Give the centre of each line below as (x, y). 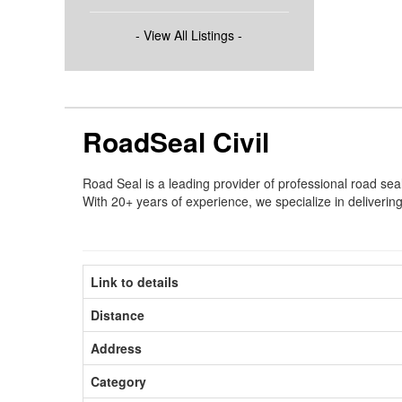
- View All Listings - (189, 35)
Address (116, 348)
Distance (118, 315)
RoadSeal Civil (176, 141)
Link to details (135, 281)
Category (118, 381)
